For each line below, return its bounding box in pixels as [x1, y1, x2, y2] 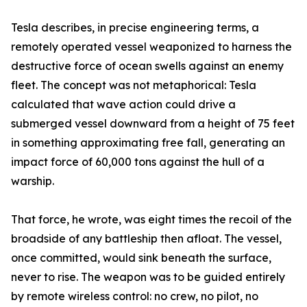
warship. [11, 174, 54, 188]
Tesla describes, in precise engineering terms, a [11, 21, 259, 35]
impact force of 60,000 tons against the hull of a [11, 155, 265, 169]
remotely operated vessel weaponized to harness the [11, 40, 292, 54]
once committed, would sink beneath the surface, [11, 251, 271, 265]
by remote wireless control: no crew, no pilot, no [11, 289, 258, 304]
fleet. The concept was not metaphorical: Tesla [11, 78, 256, 93]
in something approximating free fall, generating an [11, 136, 285, 150]
